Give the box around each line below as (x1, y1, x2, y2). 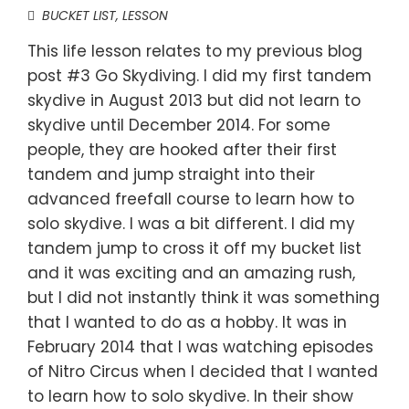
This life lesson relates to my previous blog (27, 40, 362, 62)
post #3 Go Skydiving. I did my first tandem (27, 65, 372, 87)
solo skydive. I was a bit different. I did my (27, 213, 355, 235)
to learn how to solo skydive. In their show (27, 385, 353, 407)
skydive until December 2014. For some (27, 114, 330, 136)
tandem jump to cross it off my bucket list (27, 237, 362, 259)
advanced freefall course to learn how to (27, 188, 354, 210)
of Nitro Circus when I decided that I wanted (27, 361, 378, 383)
